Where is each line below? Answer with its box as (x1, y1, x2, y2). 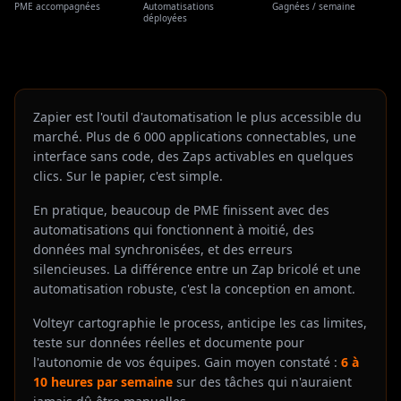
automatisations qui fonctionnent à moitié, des (33, 221, 314, 238)
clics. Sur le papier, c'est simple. (33, 167, 223, 184)
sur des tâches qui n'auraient (173, 373, 352, 390)
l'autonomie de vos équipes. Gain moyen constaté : (33, 354, 337, 371)
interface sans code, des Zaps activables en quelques (33, 148, 354, 165)
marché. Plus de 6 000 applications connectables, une (33, 128, 356, 145)
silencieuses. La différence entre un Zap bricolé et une (33, 260, 361, 277)
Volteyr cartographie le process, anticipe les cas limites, (33, 314, 367, 331)
